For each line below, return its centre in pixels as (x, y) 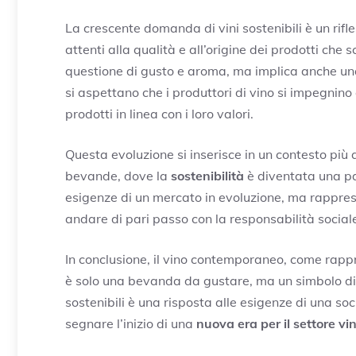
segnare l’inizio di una (131, 323)
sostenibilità (207, 175)
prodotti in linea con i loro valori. (159, 113)
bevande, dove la (118, 175)
